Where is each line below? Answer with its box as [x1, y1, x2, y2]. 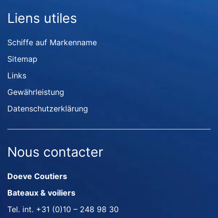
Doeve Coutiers [7, 171, 67, 181]
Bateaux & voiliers [7, 188, 75, 198]
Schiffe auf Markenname [7, 37, 97, 47]
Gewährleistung [7, 87, 64, 97]
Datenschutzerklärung [7, 104, 88, 113]
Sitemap [7, 54, 37, 64]
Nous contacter [7, 144, 103, 160]
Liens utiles [7, 10, 77, 26]
